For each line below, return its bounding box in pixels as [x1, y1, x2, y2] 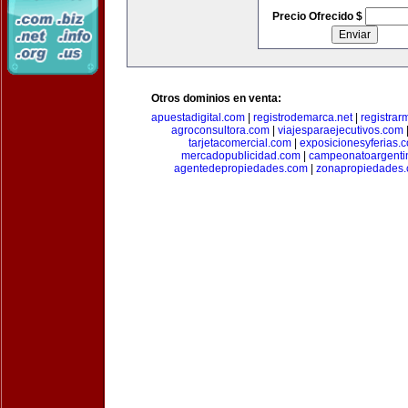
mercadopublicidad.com [180, 149, 301, 162]
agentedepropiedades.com [174, 162, 308, 175]
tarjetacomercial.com [189, 137, 291, 149]
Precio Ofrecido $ [271, 10, 365, 23]
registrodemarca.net [253, 111, 352, 124]
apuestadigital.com [151, 111, 245, 124]
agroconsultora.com [171, 124, 270, 137]
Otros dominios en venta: [151, 92, 281, 105]
